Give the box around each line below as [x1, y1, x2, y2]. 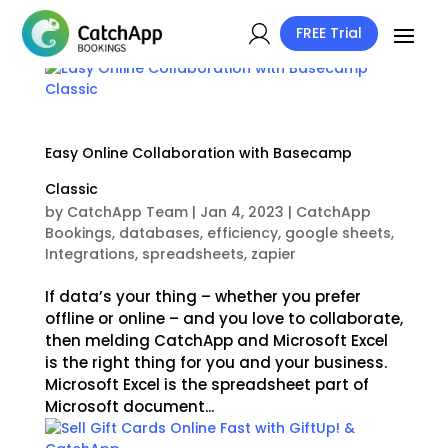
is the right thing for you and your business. [44, 352, 387, 373]
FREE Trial [295, 23, 362, 44]
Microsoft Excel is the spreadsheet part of [44, 374, 369, 395]
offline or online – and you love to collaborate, [44, 308, 403, 329]
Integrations [44, 244, 135, 264]
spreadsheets [141, 244, 244, 264]
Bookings [44, 223, 112, 243]
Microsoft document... [44, 396, 214, 417]
